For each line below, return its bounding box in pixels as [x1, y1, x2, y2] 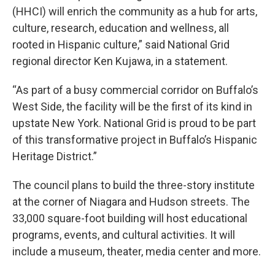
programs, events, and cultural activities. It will [12, 228, 235, 241]
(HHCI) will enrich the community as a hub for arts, [12, 4, 257, 18]
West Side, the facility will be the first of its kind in [12, 99, 252, 113]
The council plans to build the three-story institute [12, 178, 255, 192]
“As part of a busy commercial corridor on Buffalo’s [12, 83, 258, 96]
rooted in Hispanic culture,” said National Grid [12, 37, 230, 51]
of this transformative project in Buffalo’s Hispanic [12, 133, 257, 146]
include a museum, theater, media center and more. [12, 244, 261, 258]
